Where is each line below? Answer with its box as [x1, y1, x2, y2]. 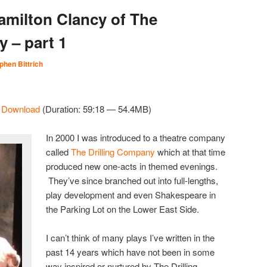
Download [1, 102, 40, 115]
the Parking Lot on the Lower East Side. [46, 202, 200, 215]
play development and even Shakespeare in [46, 188, 216, 201]
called [46, 145, 72, 158]
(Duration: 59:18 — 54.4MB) [40, 102, 151, 115]
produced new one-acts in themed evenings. [46, 159, 218, 172]
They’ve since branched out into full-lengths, [46, 173, 219, 187]
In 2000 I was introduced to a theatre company [46, 131, 226, 144]
